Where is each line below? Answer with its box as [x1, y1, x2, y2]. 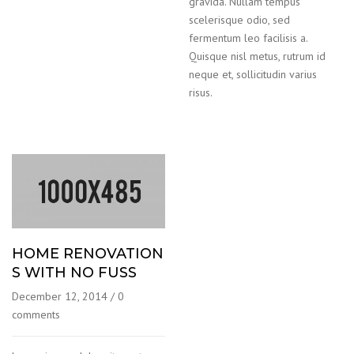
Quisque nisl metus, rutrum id [189, 48, 326, 63]
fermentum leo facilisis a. [189, 30, 307, 45]
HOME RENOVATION [12, 245, 164, 263]
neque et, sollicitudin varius [189, 66, 317, 81]
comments [12, 307, 60, 322]
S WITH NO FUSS [12, 264, 137, 282]
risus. [189, 85, 213, 100]
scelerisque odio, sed [189, 12, 290, 27]
